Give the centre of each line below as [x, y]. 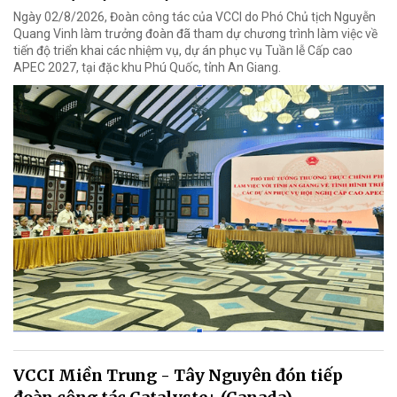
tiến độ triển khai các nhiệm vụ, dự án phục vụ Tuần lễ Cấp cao [183, 50]
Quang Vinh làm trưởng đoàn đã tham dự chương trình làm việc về [195, 33]
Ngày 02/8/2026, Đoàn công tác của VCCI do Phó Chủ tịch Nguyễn [195, 16]
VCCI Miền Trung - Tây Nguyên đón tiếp [178, 375]
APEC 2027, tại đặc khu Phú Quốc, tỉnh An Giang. [147, 67]
